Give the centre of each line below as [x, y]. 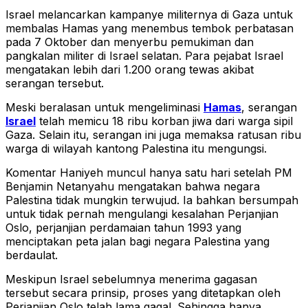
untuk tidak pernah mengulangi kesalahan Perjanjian [142, 214]
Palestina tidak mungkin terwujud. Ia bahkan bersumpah [152, 200]
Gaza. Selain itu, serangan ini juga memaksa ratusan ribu [153, 135]
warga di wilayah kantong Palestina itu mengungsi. [136, 149]
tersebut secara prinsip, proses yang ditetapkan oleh [143, 293]
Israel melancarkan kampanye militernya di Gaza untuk [149, 15]
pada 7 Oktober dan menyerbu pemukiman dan [130, 42]
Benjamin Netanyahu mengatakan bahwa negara [133, 187]
